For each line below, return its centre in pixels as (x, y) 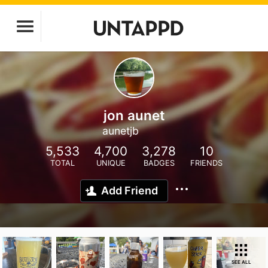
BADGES (159, 163)
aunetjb (121, 131)
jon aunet (134, 115)
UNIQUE (111, 163)
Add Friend (130, 191)
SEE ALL (241, 262)
